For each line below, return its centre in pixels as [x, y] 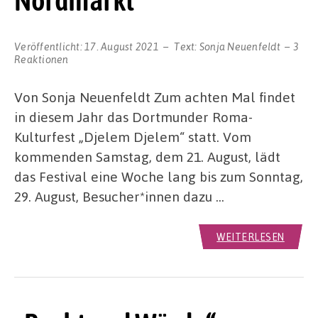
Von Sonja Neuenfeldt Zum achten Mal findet [155, 97]
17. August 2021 [122, 46]
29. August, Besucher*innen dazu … [119, 196]
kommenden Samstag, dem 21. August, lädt [147, 156]
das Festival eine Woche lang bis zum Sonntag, [159, 176]
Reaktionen [42, 59]
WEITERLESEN [251, 236]
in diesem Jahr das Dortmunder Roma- [133, 116]
